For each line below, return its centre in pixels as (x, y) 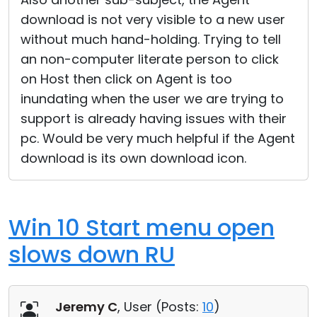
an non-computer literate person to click (150, 59)
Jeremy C (86, 307)
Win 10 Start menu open (142, 227)
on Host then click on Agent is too (126, 79)
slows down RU (92, 254)
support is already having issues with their (154, 119)
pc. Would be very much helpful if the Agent (158, 138)
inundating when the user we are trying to (152, 99)
